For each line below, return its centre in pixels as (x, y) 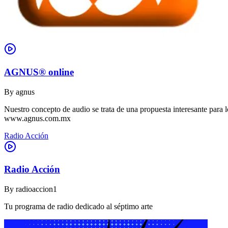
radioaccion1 (36, 189)
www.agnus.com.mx (37, 118)
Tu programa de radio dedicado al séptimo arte (78, 206)
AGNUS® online (39, 72)
